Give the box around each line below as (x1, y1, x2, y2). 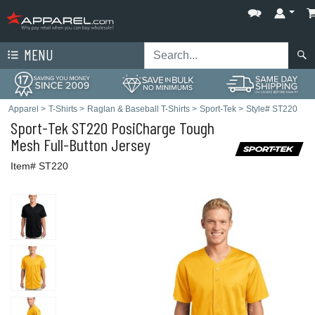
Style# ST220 (246, 104, 297, 114)
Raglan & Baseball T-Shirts (87, 104, 190, 114)
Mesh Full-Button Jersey (11, 134, 150, 155)
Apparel (8, 104, 39, 114)
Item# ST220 (11, 160, 68, 172)
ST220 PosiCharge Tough (68, 117, 214, 138)
